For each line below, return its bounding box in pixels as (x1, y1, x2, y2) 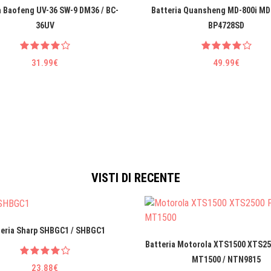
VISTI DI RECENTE (91, 171, 180, 186)
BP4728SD (208, 21, 244, 31)
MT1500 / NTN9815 (192, 255, 261, 265)
